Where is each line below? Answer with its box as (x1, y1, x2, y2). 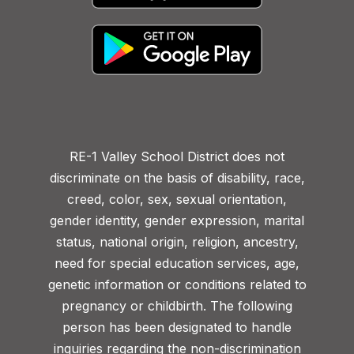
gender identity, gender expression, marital (50, 212, 304, 228)
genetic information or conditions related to (47, 276, 307, 292)
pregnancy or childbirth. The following (62, 297, 292, 314)
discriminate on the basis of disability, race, (49, 169, 305, 186)
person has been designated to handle (62, 318, 292, 335)
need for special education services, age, (55, 254, 299, 271)
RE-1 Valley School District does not (70, 148, 284, 164)
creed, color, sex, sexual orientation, (67, 190, 287, 207)
